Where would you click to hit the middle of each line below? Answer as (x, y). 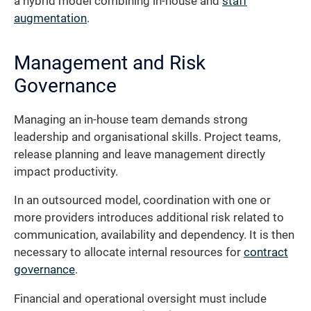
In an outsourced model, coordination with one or (142, 201)
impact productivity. (66, 171)
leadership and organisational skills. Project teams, (147, 137)
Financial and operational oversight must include (140, 299)
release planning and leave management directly (140, 154)
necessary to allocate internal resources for (129, 253)
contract (266, 253)
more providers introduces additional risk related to (149, 218)
